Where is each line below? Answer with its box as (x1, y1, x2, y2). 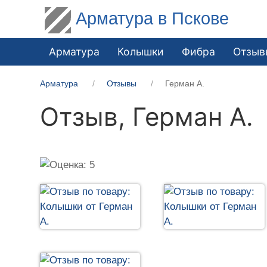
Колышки (117, 45, 164, 58)
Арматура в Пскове (76, 8, 229, 28)
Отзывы (107, 78, 137, 88)
